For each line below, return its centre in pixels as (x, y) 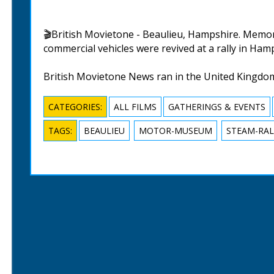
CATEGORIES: (75, 107)
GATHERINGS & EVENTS (217, 107)
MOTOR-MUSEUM (176, 131)
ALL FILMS (135, 107)
